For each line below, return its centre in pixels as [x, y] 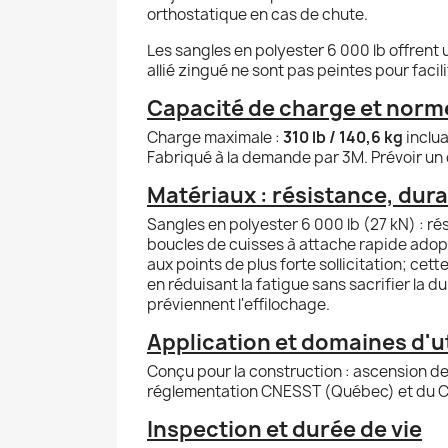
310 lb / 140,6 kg [343, 137]
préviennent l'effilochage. [238, 304]
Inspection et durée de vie [284, 429]
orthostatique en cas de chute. [257, 14]
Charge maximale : [215, 137]
